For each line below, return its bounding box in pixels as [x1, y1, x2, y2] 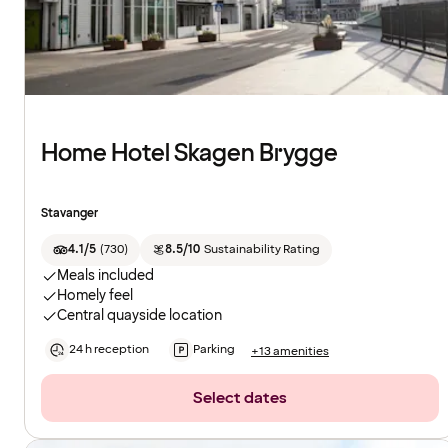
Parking [193, 341, 235, 359]
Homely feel [57, 286, 133, 306]
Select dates [193, 387, 287, 410]
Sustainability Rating [203, 241, 320, 259]
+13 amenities [251, 342, 329, 360]
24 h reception [69, 341, 149, 359]
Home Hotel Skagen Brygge [41, 137, 338, 171]
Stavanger [41, 205, 98, 223]
